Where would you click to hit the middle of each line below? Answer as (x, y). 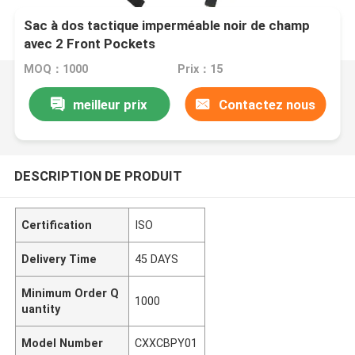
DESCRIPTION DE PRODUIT (98, 176)
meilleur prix (111, 104)
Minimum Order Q (71, 293)
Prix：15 (200, 69)
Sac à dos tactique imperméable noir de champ (167, 26)
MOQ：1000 (56, 69)
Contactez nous (267, 104)
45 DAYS (157, 259)
